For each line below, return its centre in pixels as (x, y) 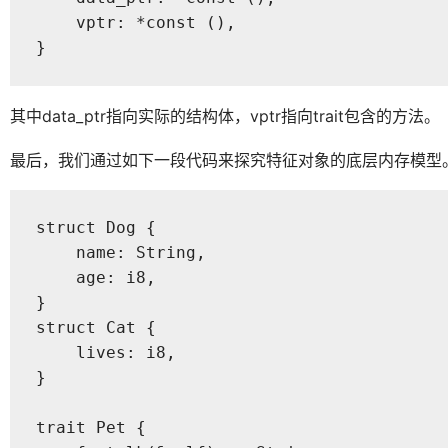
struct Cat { (95, 328)
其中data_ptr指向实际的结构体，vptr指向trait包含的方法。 (225, 115)
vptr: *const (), (135, 22)
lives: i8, (105, 353)
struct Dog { (95, 228)
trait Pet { (90, 428)
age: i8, (95, 278)
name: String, (120, 253)
